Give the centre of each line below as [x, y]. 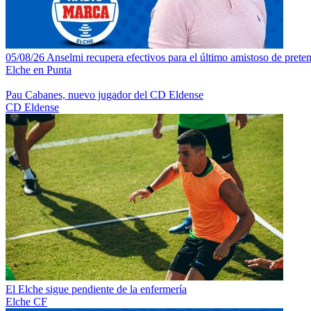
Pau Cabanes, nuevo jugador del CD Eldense [104, 94]
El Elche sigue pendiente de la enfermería [96, 289]
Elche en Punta [39, 69]
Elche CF [26, 301]
